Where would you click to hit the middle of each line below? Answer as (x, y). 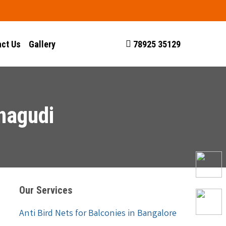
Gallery (42, 44)
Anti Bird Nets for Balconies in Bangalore (98, 214)
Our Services (46, 190)
